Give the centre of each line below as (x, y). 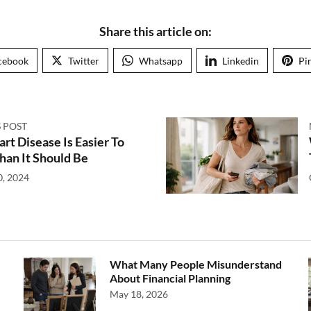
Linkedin (241, 61)
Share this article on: (155, 31)
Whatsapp (161, 61)
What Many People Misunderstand (196, 264)
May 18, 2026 (139, 294)
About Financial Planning (170, 278)
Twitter (84, 61)
